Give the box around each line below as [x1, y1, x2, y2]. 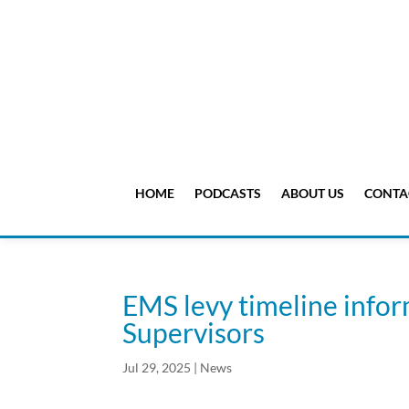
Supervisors [122, 316, 271, 350]
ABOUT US [280, 185, 344, 202]
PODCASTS [194, 185, 261, 202]
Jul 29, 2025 [122, 360, 192, 376]
